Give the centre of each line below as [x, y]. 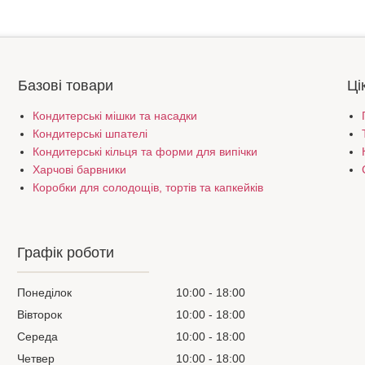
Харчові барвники [79, 170]
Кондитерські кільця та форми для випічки [145, 152]
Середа [38, 337]
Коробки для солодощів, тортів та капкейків [147, 188]
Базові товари [65, 86]
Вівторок [40, 315]
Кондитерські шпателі [90, 134]
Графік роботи [66, 253]
